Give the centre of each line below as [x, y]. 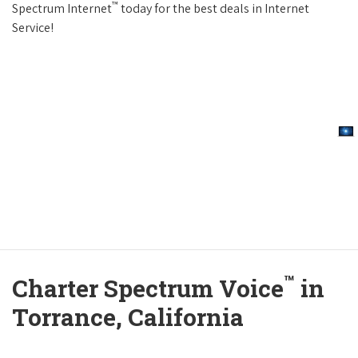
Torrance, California [128, 317]
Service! [33, 28]
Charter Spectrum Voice [148, 288]
